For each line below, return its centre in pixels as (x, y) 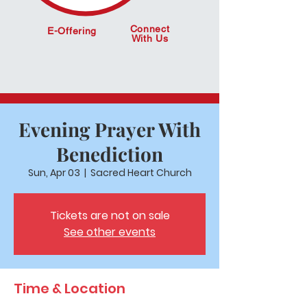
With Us (150, 38)
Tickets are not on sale (110, 216)
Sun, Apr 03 (54, 173)
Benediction (110, 154)
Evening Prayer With (110, 129)
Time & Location (70, 288)
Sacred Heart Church (141, 173)
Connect (150, 29)
